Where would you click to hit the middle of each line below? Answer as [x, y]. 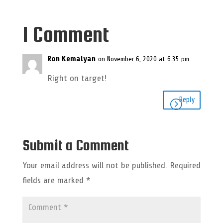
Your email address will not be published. [95, 165]
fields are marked [54, 180]
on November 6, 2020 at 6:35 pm [143, 59]
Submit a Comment [75, 145]
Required [185, 165]
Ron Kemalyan [71, 58]
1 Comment [65, 34]
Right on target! [77, 78]
